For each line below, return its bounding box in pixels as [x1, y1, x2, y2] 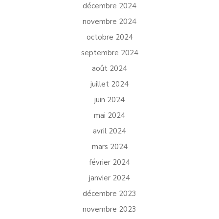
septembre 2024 [81, 48, 138, 58]
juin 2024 [94, 95, 125, 105]
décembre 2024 [83, 1, 136, 11]
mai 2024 [94, 110, 125, 120]
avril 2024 [93, 126, 126, 136]
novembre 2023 [83, 204, 136, 214]
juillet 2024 [90, 79, 129, 89]
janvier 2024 [89, 173, 130, 183]
